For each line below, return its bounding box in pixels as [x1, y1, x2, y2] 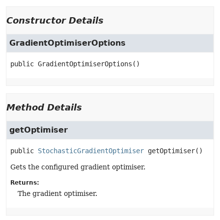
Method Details [6, 102, 82, 112]
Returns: [10, 179, 39, 186]
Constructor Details [6, 15, 104, 26]
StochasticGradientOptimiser [38, 147, 144, 155]
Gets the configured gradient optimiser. [10, 163, 145, 171]
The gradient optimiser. [18, 190, 97, 197]
